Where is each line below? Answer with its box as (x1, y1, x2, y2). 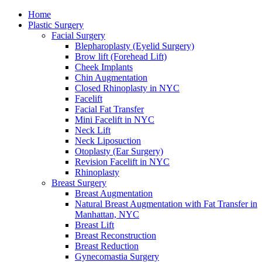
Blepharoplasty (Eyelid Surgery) (75, 41, 194, 51)
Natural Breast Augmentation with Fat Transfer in (75, 199, 257, 209)
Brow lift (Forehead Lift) (75, 51, 167, 61)
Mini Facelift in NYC (75, 115, 154, 125)
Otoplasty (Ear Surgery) (75, 146, 163, 156)
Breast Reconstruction (75, 230, 156, 240)
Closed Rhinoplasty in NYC (75, 83, 180, 93)
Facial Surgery (51, 30, 105, 40)
